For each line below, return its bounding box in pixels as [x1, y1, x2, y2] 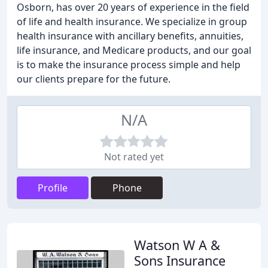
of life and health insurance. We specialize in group [17, 15, 247, 28]
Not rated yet [104, 150, 164, 163]
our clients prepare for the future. [17, 72, 170, 86]
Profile [38, 181, 68, 194]
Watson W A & [134, 236, 220, 254]
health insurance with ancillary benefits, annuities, [17, 29, 243, 42]
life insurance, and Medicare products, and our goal [17, 44, 251, 57]
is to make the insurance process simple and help [17, 58, 240, 71]
